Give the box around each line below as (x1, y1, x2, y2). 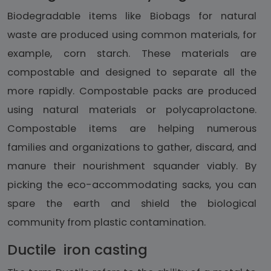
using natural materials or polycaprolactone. (7, 103, 256, 117)
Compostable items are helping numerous (7, 122, 256, 136)
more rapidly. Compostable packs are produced (7, 84, 256, 99)
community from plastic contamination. (7, 215, 206, 230)
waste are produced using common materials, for (7, 28, 256, 42)
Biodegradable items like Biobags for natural (7, 9, 256, 24)
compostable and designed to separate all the (7, 65, 256, 80)
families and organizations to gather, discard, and (7, 140, 256, 155)
